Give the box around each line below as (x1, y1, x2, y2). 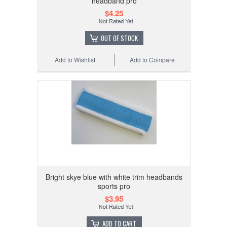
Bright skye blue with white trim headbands (46, 171, 182, 182)
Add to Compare (130, 55, 175, 64)
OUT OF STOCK (100, 32, 138, 43)
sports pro (98, 180, 130, 191)
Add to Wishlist (55, 55, 96, 64)
